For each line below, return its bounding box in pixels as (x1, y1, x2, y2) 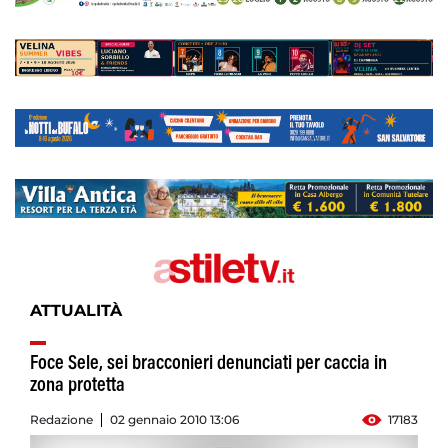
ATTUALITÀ (30, 301, 122, 321)
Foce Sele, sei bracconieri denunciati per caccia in (30, 354, 387, 375)
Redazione (30, 412, 93, 428)
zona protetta (30, 376, 125, 397)
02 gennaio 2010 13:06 (110, 412, 239, 428)
